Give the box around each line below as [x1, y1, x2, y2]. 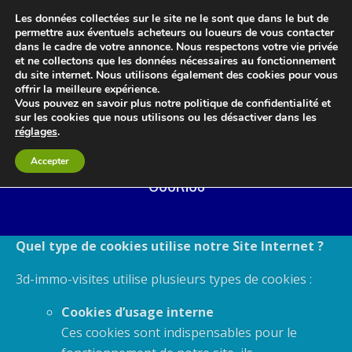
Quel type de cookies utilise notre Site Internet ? [16, 236, 324, 255]
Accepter [31, 155, 69, 167]
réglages [15, 124, 57, 139]
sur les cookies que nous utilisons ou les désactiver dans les [15, 110, 317, 125]
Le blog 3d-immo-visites [99, 92, 253, 121]
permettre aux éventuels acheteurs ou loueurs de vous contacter [15, 25, 334, 40]
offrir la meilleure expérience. [15, 82, 159, 97]
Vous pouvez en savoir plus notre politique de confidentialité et [15, 96, 331, 111]
